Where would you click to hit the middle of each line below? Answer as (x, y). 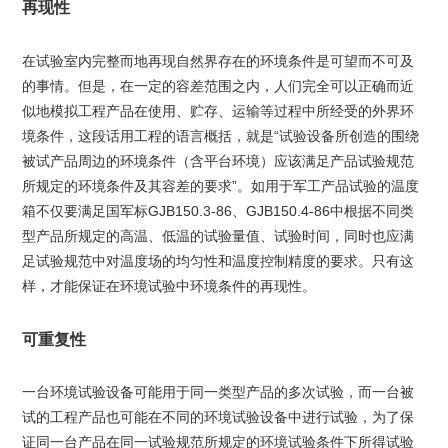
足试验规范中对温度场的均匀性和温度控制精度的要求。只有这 (217, 260)
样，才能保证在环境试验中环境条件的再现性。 (168, 285)
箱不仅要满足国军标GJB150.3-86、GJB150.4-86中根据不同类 (217, 210)
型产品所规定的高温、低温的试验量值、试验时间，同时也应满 (217, 235)
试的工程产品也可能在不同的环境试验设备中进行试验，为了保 (217, 417)
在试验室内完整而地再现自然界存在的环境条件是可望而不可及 (217, 60)
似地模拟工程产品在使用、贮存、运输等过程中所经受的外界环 (217, 110)
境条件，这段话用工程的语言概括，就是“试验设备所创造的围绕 (220, 135)
